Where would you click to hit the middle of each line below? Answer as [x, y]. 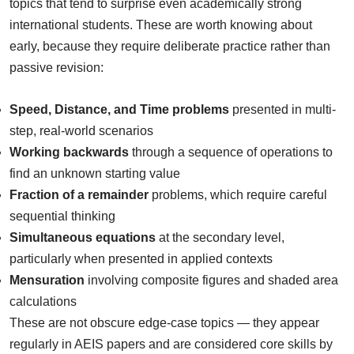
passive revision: [56, 67]
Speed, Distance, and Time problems [119, 109]
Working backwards [69, 152]
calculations [43, 301]
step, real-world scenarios [81, 130]
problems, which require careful [238, 194]
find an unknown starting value [95, 173]
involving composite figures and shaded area [211, 280]
